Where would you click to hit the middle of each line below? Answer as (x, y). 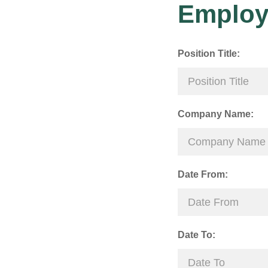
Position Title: (209, 54)
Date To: (197, 235)
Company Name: (216, 114)
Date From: (203, 174)
